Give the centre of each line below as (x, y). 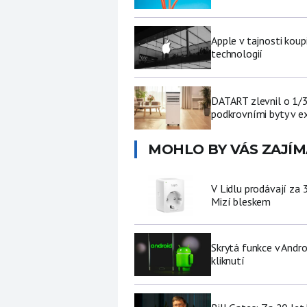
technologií (237, 54)
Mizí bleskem (241, 201)
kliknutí (228, 261)
